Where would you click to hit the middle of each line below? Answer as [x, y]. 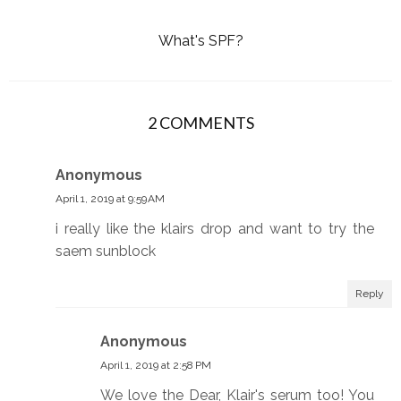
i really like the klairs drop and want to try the [215, 228]
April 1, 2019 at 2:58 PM [156, 365]
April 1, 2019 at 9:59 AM [110, 198]
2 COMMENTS [200, 122]
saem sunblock [106, 251]
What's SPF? [200, 40]
